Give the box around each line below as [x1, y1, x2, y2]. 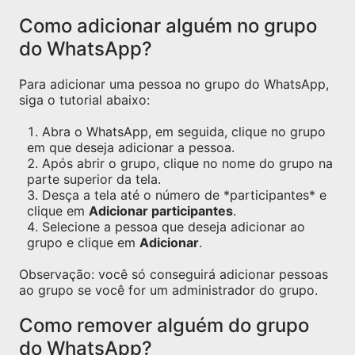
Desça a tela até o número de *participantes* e [42, 187, 326, 203]
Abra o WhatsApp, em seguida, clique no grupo [42, 124, 326, 139]
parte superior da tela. [27, 171, 161, 187]
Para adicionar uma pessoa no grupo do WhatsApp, [19, 76, 329, 92]
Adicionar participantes [89, 203, 233, 219]
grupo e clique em [27, 235, 139, 250]
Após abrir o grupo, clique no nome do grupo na [42, 155, 333, 171]
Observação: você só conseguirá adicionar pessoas [19, 266, 328, 282]
